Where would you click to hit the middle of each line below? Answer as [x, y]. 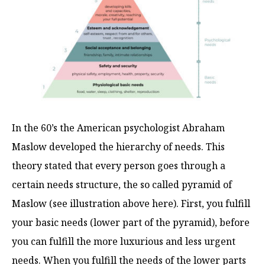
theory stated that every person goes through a [119, 165]
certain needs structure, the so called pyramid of [122, 184]
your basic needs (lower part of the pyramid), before [131, 222]
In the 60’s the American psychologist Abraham [118, 127]
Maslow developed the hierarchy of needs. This [118, 146]
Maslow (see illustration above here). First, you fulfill [131, 203]
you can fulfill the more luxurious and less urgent [124, 241]
